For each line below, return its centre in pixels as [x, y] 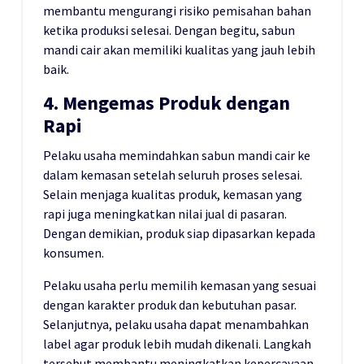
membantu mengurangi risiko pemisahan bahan [177, 10]
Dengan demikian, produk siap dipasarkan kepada [179, 233]
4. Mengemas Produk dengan [167, 102]
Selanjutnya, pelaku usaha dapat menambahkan [176, 324]
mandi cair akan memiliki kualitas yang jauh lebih [179, 49]
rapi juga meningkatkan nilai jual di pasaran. [165, 213]
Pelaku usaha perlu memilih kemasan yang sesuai [180, 285]
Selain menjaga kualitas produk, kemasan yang [173, 194]
